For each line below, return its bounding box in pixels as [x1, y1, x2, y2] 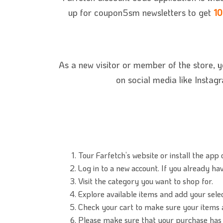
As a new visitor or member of [58, 59, 179, 71]
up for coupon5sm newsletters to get [68, 6, 214, 19]
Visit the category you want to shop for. [78, 176, 213, 187]
